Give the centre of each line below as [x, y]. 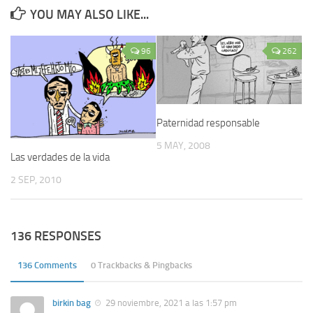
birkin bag [72, 303]
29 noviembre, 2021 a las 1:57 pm [170, 303]
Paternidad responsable [208, 123]
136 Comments [47, 265]
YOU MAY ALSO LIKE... [89, 15]
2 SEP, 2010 [36, 180]
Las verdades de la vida [60, 157]
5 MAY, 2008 [183, 146]
